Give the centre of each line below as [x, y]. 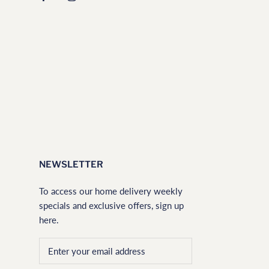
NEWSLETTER [71, 164]
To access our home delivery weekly [111, 191]
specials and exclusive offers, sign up [111, 205]
